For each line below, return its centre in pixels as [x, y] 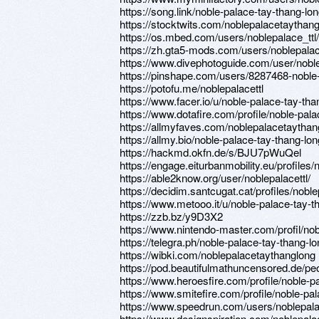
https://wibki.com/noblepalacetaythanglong [218, 255]
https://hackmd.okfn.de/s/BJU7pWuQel [210, 152]
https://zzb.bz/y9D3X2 [171, 216]
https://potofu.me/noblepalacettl [192, 88]
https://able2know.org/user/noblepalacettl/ [215, 178]
